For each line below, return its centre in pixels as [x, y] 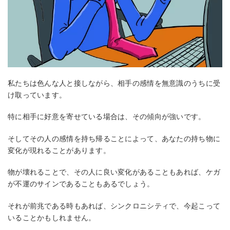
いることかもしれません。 [52, 218]
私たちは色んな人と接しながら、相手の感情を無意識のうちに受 [114, 83]
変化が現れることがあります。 [59, 150]
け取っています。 [37, 95]
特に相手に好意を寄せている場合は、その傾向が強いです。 [107, 117]
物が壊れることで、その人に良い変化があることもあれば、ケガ [114, 172]
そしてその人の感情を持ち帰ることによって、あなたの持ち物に [114, 138]
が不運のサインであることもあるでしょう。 [81, 184]
